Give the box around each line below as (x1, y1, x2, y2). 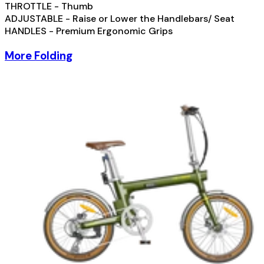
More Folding (5, 48, 72, 64)
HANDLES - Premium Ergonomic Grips (5, 25, 173, 38)
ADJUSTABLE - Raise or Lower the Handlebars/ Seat (5, 12, 235, 25)
